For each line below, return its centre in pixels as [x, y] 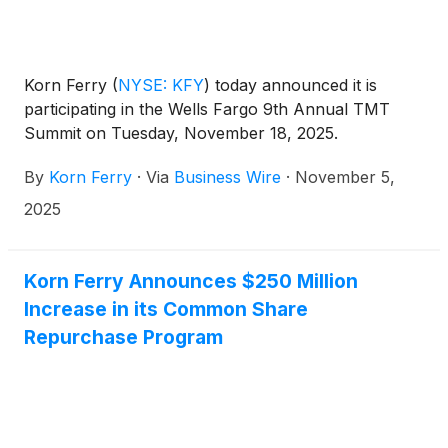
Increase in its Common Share [166, 308]
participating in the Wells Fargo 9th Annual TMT [207, 108]
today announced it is [293, 84]
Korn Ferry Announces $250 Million [191, 280]
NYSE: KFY [161, 84]
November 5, [345, 176]
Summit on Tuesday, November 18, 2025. [181, 132]
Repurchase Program [123, 336]
